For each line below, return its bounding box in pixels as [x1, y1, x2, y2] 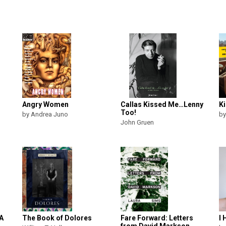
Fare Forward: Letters [121, 214, 193, 222]
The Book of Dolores [22, 214, 92, 222]
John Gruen [121, 119, 154, 126]
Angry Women [22, 100, 69, 108]
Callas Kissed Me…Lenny [121, 100, 203, 108]
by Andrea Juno [22, 110, 68, 118]
